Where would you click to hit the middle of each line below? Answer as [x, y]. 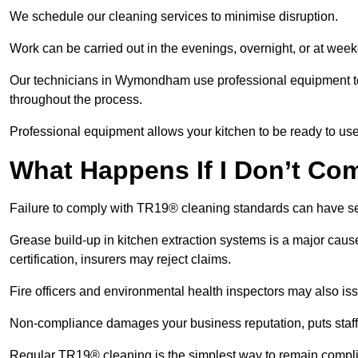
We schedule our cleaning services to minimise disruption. [175, 17]
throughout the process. [78, 100]
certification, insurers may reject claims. [122, 260]
